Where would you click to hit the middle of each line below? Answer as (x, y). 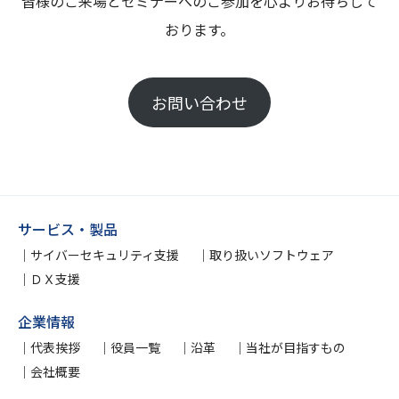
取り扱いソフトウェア (272, 255)
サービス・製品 (68, 229)
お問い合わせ (199, 103)
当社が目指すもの (296, 348)
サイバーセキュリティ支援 (105, 255)
